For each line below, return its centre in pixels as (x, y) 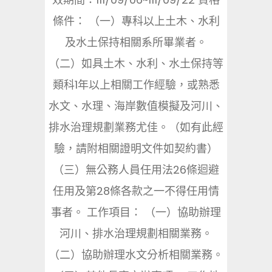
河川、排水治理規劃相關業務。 (136, 233)
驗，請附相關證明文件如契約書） (136, 148)
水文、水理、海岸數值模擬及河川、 (136, 106)
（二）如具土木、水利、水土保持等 (136, 63)
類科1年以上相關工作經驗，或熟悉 (136, 85)
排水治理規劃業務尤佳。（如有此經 (136, 127)
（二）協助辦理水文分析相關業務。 (136, 255)
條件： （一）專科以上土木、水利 (136, 21)
